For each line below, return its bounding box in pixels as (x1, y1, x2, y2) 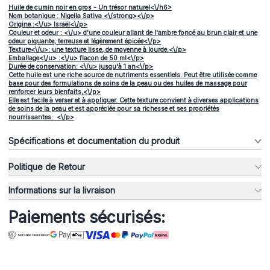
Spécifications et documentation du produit (8, 135, 180, 146)
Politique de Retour (8, 161, 85, 172)
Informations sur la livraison (8, 185, 115, 196)
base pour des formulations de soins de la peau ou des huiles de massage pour (8, 79, 247, 87)
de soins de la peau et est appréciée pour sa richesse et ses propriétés (8, 104, 219, 113)
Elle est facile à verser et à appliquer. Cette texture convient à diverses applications (8, 96, 259, 104)
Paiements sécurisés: (8, 207, 165, 227)
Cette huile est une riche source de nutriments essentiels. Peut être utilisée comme (8, 71, 257, 79)
